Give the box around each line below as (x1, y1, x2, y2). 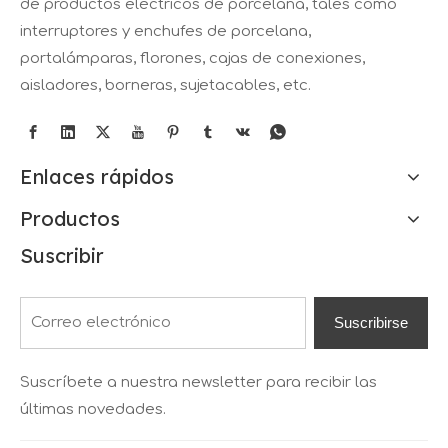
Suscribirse (334, 314, 408, 332)
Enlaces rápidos (20, 164, 174, 190)
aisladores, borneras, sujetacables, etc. (20, 77, 311, 95)
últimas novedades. (20, 401, 166, 419)
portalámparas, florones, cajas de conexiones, (20, 50, 365, 68)
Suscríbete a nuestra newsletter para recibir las (20, 374, 377, 392)
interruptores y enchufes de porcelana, (20, 23, 311, 41)
